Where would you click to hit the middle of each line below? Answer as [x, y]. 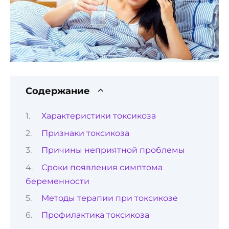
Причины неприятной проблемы [113, 150]
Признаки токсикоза [85, 133]
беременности [58, 181]
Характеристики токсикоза [98, 116]
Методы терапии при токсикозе [109, 198]
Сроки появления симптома [102, 167]
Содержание [58, 90]
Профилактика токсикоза [95, 215]
